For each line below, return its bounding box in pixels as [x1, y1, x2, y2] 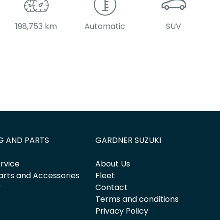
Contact [95, 182, 128, 193]
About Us [95, 158, 131, 170]
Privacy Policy [95, 205, 149, 217]
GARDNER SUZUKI [95, 135, 162, 146]
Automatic [84, 21, 126, 32]
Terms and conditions [95, 193, 179, 205]
